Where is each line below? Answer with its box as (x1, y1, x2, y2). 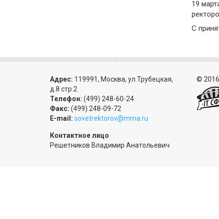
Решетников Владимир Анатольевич (50, 141, 170, 149)
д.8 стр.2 (50, 85, 77, 93)
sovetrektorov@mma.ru (74, 114, 148, 122)
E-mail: (50, 114, 73, 122)
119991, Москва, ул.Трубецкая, (73, 75, 173, 83)
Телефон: (50, 95, 82, 103)
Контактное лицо (50, 131, 109, 139)
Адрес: (50, 75, 73, 83)
